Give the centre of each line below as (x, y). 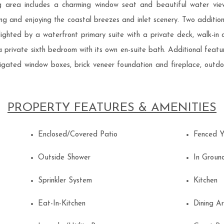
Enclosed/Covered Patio (80, 134)
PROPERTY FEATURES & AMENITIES (112, 108)
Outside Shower (67, 157)
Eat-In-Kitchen (64, 203)
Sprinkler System (67, 180)
